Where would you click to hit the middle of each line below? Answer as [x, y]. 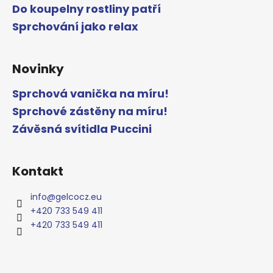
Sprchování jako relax [75, 27]
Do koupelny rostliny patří [87, 9]
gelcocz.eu [79, 197]
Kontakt [38, 172]
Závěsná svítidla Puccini [82, 129]
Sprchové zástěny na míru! [90, 112]
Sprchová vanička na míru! [90, 94]
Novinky [38, 69]
